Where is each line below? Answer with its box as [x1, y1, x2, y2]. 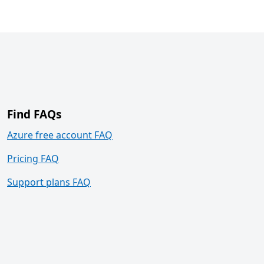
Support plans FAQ [7, 176, 91, 189]
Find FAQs [7, 107, 61, 122]
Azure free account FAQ [7, 128, 113, 141]
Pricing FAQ [7, 152, 59, 165]
